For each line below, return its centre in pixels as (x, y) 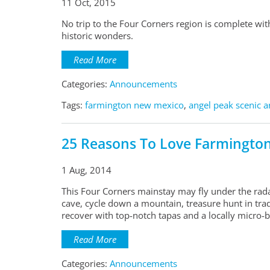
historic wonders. (97, 36)
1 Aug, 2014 (86, 170)
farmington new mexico (134, 105)
